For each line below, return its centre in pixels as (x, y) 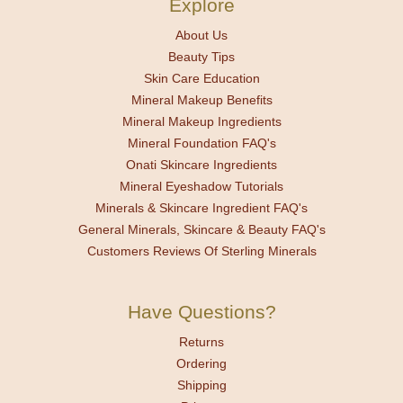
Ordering (201, 364)
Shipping (201, 385)
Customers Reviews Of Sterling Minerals (201, 251)
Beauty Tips (201, 57)
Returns (201, 342)
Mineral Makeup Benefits (201, 100)
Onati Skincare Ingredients (201, 165)
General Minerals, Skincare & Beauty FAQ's (201, 230)
